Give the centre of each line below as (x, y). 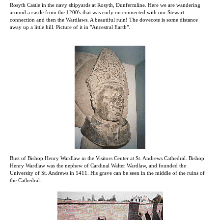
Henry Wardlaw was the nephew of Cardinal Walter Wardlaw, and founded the (98, 166)
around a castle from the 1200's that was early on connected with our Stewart (97, 13)
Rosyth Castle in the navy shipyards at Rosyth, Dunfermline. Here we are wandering (105, 5)
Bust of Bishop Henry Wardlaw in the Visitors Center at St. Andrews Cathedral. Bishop (107, 158)
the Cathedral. (26, 180)
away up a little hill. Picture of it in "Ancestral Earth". (70, 27)
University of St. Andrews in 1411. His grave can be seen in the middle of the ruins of (107, 173)
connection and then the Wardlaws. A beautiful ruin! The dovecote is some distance (104, 20)
